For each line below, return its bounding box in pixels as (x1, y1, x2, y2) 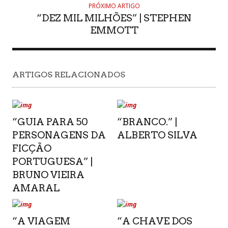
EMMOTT (90, 24, 138, 36)
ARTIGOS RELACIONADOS (12, 69, 125, 79)
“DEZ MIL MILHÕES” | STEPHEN (37, 12, 191, 24)
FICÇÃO (12, 142, 51, 154)
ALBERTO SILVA (117, 129, 197, 141)
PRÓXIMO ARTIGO (88, 1, 140, 10)
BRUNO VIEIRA (12, 168, 84, 181)
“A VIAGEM (12, 215, 70, 227)
